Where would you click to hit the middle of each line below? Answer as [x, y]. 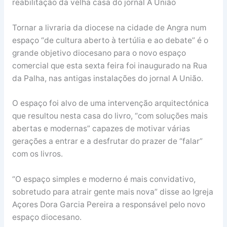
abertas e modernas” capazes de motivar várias [101, 129]
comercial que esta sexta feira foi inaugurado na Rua [109, 65]
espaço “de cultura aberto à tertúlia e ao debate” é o [110, 40]
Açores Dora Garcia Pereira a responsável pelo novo [108, 205]
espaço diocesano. [47, 217]
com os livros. [37, 154]
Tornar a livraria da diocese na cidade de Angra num [109, 27]
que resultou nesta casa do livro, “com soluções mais [110, 116]
